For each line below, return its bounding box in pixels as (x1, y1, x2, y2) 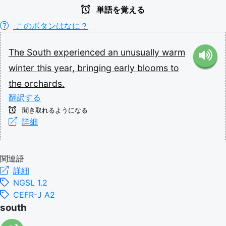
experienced (53, 46, 108, 58)
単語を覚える (94, 5, 145, 14)
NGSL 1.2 (13, 177, 47, 188)
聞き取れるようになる (20, 106, 88, 114)
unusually (121, 46, 162, 58)
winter (9, 62, 37, 73)
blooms (137, 62, 171, 73)
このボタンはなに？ (13, 20, 88, 31)
